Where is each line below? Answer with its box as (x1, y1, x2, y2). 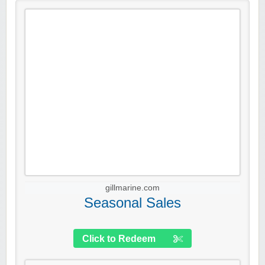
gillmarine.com (105, 183, 160, 193)
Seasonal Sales (84, 195, 181, 211)
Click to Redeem (82, 234, 156, 244)
